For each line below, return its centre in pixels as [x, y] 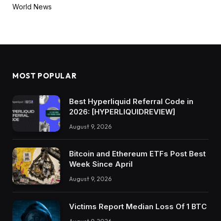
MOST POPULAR [45, 75]
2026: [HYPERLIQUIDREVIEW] [122, 111]
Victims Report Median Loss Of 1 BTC [138, 206]
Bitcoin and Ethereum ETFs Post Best [137, 154]
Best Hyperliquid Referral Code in [131, 101]
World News [32, 6]
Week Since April [101, 164]
